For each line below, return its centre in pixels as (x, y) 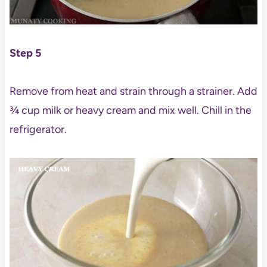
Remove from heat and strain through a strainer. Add (133, 91)
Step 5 (25, 53)
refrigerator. (38, 130)
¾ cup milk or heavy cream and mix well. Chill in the (130, 111)
